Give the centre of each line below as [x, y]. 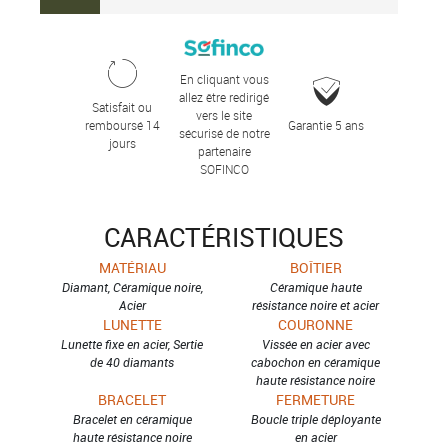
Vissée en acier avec [315, 343]
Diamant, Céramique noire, [132, 286]
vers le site [224, 114]
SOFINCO [224, 168]
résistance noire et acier [316, 304]
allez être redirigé [224, 96]
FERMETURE [316, 399]
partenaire [224, 150]
